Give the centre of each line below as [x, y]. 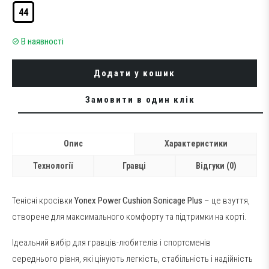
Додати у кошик [134, 73]
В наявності [42, 41]
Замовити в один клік [141, 99]
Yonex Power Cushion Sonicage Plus [138, 200]
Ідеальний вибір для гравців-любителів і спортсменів [111, 242]
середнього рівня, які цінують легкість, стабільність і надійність [132, 258]
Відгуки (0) [216, 166]
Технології [53, 166]
